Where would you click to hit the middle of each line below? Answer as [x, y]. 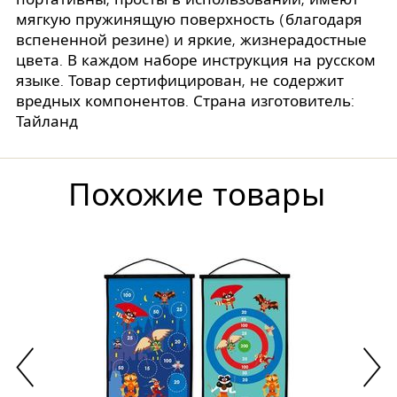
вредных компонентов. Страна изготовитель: [185, 101]
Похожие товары [197, 195]
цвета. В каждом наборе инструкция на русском [196, 60]
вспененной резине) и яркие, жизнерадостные [191, 40]
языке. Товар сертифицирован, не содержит [180, 81]
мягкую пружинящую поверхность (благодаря [189, 19]
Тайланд [47, 121]
